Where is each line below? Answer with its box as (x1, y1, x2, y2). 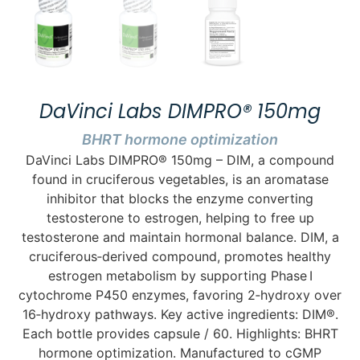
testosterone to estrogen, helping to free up (46, 210, 314, 227)
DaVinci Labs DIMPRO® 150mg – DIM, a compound (26, 152, 334, 169)
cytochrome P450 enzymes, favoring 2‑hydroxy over (18, 287, 342, 304)
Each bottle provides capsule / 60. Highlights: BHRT (22, 325, 338, 342)
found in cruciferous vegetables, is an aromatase (31, 171, 329, 188)
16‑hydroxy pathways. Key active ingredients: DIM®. (22, 306, 338, 323)
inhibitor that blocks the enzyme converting (47, 190, 313, 207)
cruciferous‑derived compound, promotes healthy (29, 248, 331, 265)
